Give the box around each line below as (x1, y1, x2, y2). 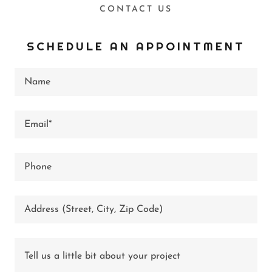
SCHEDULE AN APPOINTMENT (27, 39, 245, 54)
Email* (24, 120, 52, 130)
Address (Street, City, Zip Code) (24, 205, 163, 215)
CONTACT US (100, 5, 172, 15)
